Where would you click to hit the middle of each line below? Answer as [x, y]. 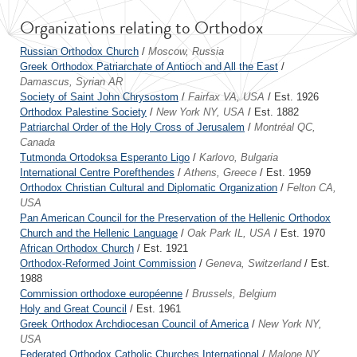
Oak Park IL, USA [229, 233]
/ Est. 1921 [161, 248]
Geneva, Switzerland [253, 263]
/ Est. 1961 [154, 309]
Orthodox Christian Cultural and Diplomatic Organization [149, 188]
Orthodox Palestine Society [83, 112]
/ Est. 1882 [272, 112]
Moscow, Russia [186, 51]
